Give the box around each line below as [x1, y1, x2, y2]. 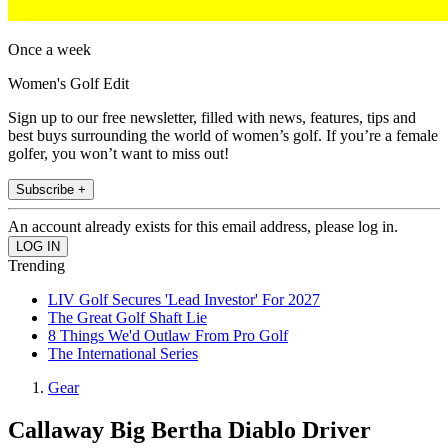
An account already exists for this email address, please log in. [8, 218, 398, 236]
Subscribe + [16, 182, 86, 198]
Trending [8, 257, 65, 275]
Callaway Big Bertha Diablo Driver [8, 417, 371, 444]
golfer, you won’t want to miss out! [8, 145, 229, 163]
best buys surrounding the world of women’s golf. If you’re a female [8, 127, 438, 145]
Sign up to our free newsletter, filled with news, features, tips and [8, 109, 416, 127]
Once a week [8, 41, 91, 59]
